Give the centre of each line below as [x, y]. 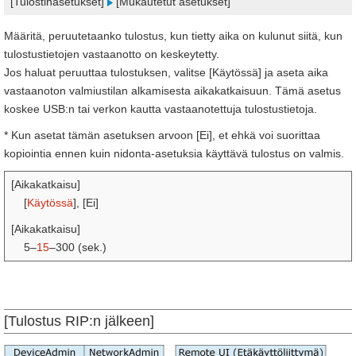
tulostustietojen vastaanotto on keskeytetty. [112, 54]
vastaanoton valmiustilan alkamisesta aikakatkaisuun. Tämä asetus [172, 91]
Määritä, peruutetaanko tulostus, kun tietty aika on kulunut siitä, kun [173, 36]
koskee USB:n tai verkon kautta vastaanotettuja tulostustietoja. [161, 109]
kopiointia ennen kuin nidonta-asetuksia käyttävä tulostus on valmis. [174, 153]
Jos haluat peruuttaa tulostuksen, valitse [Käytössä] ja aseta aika [166, 72]
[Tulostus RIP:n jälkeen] [79, 321]
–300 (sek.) [78, 247]
